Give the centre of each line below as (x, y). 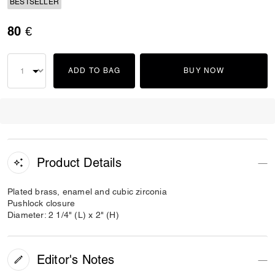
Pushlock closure (41, 203)
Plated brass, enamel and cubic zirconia (87, 192)
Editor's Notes (76, 259)
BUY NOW (204, 71)
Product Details (79, 162)
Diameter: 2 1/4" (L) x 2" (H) (63, 215)
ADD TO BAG (94, 71)
